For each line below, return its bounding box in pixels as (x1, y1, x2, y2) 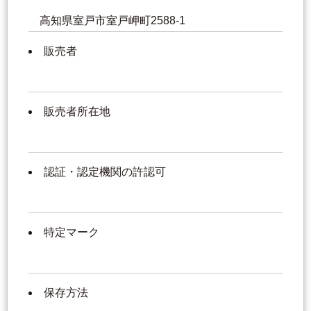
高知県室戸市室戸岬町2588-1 (40, 15, 188, 27)
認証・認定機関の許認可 (44, 166, 166, 178)
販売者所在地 (44, 106, 110, 118)
